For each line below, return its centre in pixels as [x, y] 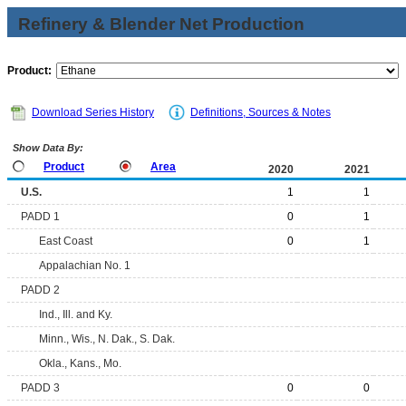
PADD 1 [40, 217]
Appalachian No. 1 [85, 266]
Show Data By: [47, 148]
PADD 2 [40, 290]
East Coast [66, 241]
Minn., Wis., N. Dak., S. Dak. [107, 339]
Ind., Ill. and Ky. [76, 314]
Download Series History [93, 112]
